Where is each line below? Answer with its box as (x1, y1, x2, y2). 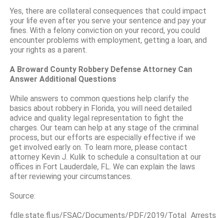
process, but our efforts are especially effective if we (10, 132, 196, 142)
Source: (10, 191, 36, 200)
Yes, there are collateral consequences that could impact (10, 6, 206, 16)
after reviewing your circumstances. (10, 171, 132, 181)
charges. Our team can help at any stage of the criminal (10, 123, 199, 132)
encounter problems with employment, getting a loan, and (10, 35, 207, 45)
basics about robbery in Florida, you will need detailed (10, 103, 192, 113)
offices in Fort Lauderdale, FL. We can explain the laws (10, 162, 195, 171)
